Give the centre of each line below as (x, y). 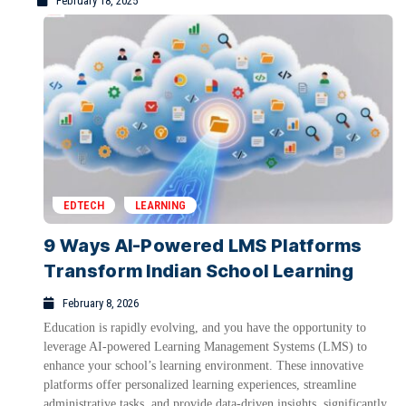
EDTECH (84, 206)
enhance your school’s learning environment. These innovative (204, 366)
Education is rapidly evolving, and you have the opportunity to (205, 328)
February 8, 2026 (101, 304)
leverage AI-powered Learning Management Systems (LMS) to (206, 347)
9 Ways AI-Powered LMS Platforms (203, 246)
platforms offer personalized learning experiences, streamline (200, 385)
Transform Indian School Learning (199, 271)
